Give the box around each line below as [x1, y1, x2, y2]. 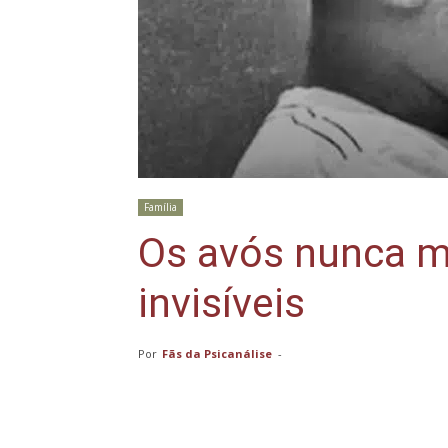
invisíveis [138, 279, 305, 327]
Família [144, 200, 177, 214]
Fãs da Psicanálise [162, 346, 272, 361]
